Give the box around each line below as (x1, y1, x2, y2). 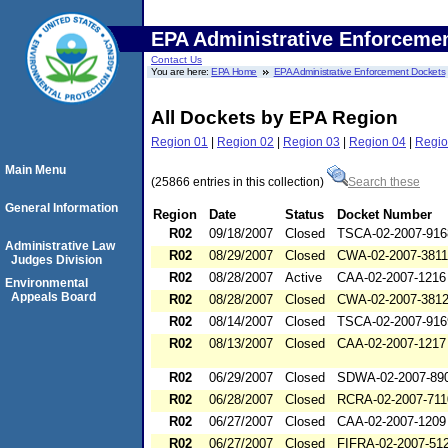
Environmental (5, 276, 88, 290)
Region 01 (151, 134, 208, 149)
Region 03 (283, 134, 340, 149)
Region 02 (217, 134, 274, 149)
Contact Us (151, 54, 202, 65)
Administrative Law (5, 239, 115, 253)
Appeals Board (11, 290, 96, 304)
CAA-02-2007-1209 (337, 414, 446, 430)
